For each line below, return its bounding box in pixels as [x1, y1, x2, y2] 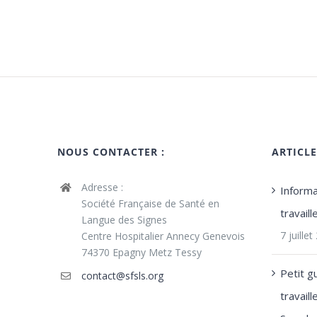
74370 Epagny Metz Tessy [81, 246, 202, 260]
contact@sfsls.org [81, 269, 163, 283]
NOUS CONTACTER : [57, 145, 166, 159]
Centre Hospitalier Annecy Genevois [81, 229, 245, 243]
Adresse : [81, 180, 123, 195]
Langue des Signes [81, 213, 167, 227]
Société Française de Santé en [81, 197, 219, 211]
